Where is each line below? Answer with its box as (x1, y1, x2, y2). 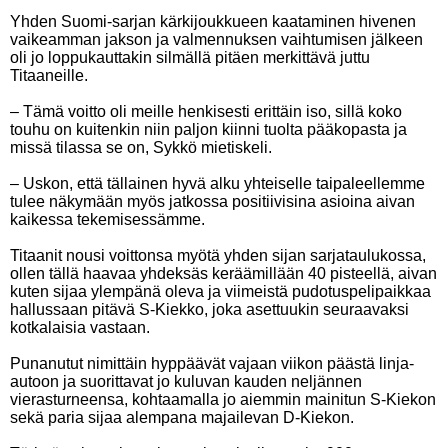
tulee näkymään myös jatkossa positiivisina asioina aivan (10, 193, 415, 210)
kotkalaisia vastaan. (10, 319, 150, 336)
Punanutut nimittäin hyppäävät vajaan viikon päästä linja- (10, 355, 414, 372)
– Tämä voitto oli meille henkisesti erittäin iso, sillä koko (10, 103, 402, 120)
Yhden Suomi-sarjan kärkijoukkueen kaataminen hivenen (10, 13, 416, 30)
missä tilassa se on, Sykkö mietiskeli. (10, 139, 272, 156)
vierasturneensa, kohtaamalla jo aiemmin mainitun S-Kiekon (10, 391, 436, 408)
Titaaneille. (10, 67, 88, 84)
